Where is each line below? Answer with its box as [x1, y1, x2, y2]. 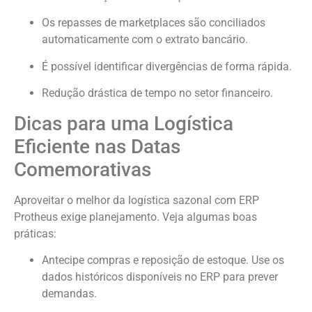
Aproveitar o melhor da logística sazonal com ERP [14, 193, 259, 207]
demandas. [42, 286, 97, 300]
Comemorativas [14, 157, 151, 181]
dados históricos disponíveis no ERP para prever [42, 270, 278, 283]
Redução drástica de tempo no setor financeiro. [42, 86, 273, 100]
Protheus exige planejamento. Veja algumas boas [14, 210, 257, 224]
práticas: [14, 226, 56, 240]
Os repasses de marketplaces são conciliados [42, 16, 265, 30]
